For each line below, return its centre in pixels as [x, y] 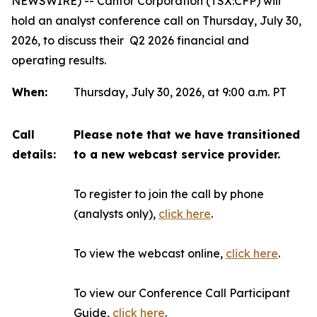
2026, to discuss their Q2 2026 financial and [130, 40]
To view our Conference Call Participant [182, 293]
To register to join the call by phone [169, 194]
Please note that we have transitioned [187, 134]
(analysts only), [116, 214]
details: [34, 154]
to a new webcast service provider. [177, 154]
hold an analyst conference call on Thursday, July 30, [156, 21]
